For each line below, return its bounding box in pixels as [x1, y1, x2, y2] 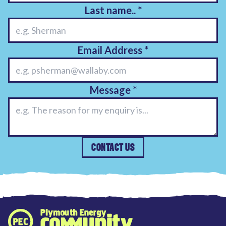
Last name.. [84, 4, 138, 16]
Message [89, 83, 133, 96]
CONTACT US [91, 140, 135, 154]
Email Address [78, 43, 144, 56]
